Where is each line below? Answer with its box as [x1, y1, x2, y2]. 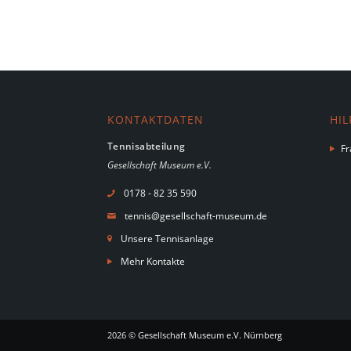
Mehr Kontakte [121, 254, 185, 268]
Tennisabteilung [107, 139, 186, 153]
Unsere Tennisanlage [121, 231, 214, 245]
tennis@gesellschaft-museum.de [125, 208, 267, 223]
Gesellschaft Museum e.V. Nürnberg [138, 328, 282, 341]
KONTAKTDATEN [107, 113, 204, 128]
